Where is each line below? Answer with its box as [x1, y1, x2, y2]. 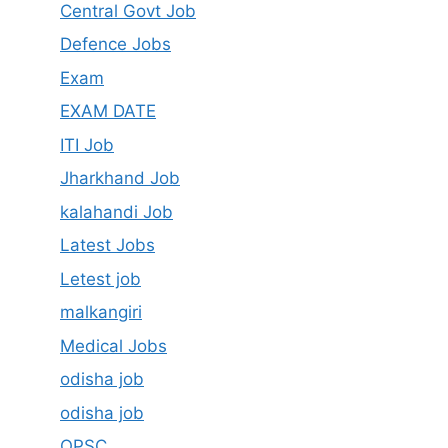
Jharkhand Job [60, 168, 180, 188]
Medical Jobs [60, 335, 167, 356]
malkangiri [60, 302, 142, 322]
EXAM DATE [60, 101, 156, 121]
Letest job [60, 268, 141, 289]
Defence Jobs [60, 34, 171, 54]
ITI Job [60, 134, 114, 155]
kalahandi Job [60, 201, 173, 222]
